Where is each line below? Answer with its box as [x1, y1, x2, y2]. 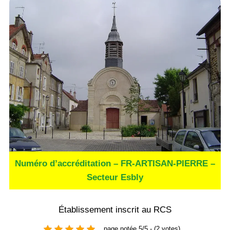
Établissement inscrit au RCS [59, 204, 171, 215]
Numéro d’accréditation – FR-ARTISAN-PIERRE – [15, 158, 215, 168]
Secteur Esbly [87, 172, 143, 182]
